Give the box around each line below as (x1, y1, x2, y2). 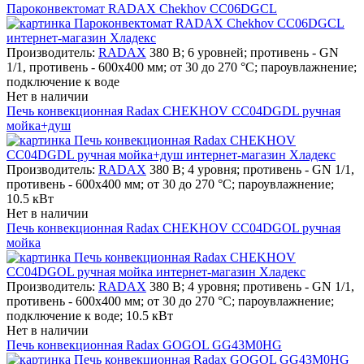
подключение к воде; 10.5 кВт (6, 308, 173, 323)
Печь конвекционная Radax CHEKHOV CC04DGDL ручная (6, 103, 340, 118)
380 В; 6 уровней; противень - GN (149, 45, 339, 59)
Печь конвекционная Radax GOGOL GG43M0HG (6, 337, 282, 352)
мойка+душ (6, 118, 71, 132)
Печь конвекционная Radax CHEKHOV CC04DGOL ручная (6, 220, 340, 235)
